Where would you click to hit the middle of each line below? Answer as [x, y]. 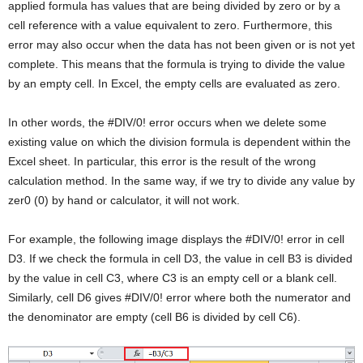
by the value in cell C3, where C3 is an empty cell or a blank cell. [173, 278]
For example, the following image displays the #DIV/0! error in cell [176, 239]
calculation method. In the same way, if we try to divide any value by [181, 180]
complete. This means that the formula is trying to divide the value [177, 64]
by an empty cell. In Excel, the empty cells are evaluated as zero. [174, 83]
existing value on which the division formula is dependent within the [179, 141]
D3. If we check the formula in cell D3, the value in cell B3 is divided [180, 258]
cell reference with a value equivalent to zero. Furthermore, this [170, 25]
